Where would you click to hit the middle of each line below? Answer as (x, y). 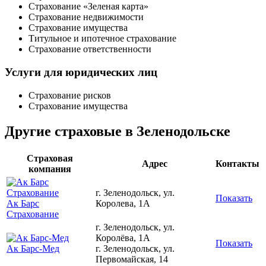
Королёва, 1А (123, 237)
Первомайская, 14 (132, 259)
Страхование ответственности (90, 49)
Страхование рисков (70, 95)
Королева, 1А (123, 203)
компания (50, 169)
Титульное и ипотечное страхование (102, 39)
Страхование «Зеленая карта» (88, 7)
